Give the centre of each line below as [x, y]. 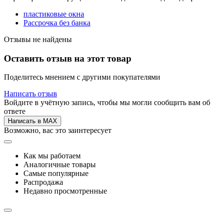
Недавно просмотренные [65, 191]
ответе [15, 111]
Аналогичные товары [60, 165]
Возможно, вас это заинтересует [58, 131]
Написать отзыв [31, 94]
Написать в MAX [33, 121]
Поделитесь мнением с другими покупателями [82, 77]
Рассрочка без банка [57, 22]
